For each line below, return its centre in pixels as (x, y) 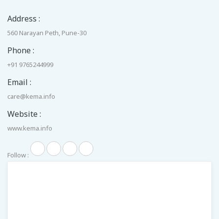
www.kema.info (30, 128)
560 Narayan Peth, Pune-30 (47, 33)
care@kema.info (31, 96)
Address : (24, 18)
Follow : (19, 155)
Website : (24, 114)
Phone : (21, 50)
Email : (19, 82)
